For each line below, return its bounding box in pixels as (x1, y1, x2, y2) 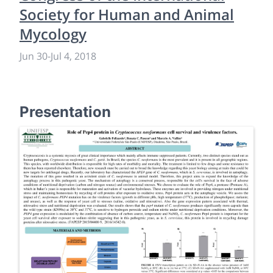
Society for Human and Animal (19, 4, 234, 24)
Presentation (19, 103, 111, 121)
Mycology (19, 24, 87, 44)
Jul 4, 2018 (51, 49, 96, 63)
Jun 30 (19, 49, 48, 63)
